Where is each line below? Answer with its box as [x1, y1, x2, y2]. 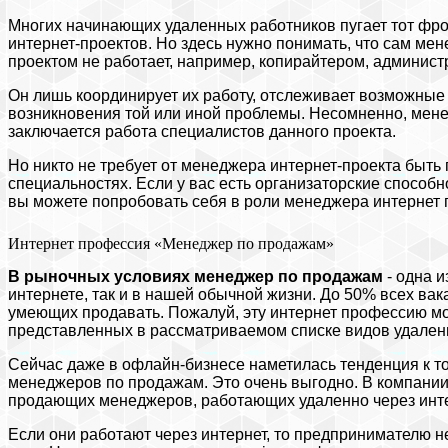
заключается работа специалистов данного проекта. [8, 122, 396, 140]
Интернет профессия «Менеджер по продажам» [8, 234, 334, 252]
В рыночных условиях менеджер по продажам [8, 267, 387, 285]
